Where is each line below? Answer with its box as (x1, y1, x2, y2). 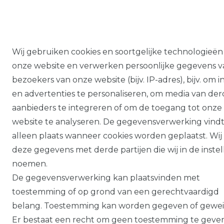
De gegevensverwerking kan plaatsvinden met (12, 173, 200, 182)
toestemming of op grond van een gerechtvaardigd (12, 187, 219, 196)
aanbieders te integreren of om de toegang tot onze (12, 103, 222, 112)
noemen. (12, 159, 47, 168)
